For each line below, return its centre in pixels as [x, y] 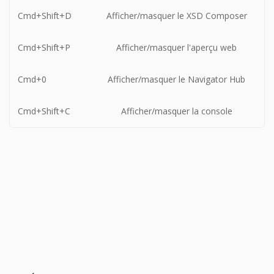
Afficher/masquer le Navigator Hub [176, 80]
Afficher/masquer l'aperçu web [176, 48]
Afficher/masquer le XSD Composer [176, 16]
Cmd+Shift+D [45, 16]
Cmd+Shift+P [44, 48]
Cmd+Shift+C [44, 111]
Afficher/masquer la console [176, 111]
